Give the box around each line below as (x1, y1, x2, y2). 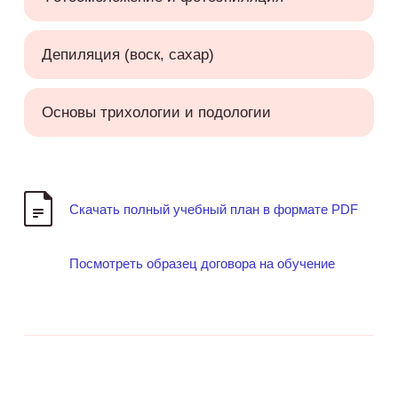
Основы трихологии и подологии (41, 104, 271, 121)
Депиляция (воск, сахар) (41, 46, 214, 63)
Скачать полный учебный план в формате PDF (68, 201, 358, 217)
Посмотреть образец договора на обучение (68, 255, 335, 271)
